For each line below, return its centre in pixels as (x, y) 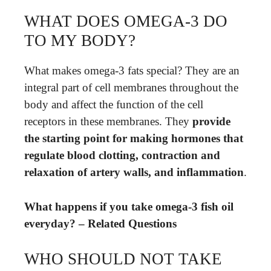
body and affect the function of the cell (114, 104)
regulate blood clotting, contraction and (122, 155)
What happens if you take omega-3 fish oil (129, 206)
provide (211, 121)
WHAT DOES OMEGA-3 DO (126, 21)
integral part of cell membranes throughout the (131, 87)
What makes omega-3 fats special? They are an (132, 70)
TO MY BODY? (80, 41)
